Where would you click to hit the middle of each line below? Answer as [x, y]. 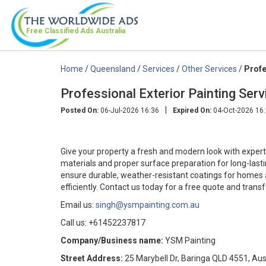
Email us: [78, 205]
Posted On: [80, 110]
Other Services [209, 69]
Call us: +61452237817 [103, 222]
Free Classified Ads [61, 31]
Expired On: [192, 110]
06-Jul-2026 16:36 [129, 110]
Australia [110, 31]
